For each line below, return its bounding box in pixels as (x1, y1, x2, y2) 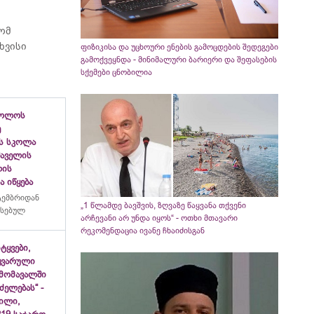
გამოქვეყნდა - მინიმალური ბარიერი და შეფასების (80, 55, 277, 65)
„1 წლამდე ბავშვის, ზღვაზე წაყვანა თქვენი (80, 200, 246, 211)
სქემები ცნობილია (80, 67, 152, 78)
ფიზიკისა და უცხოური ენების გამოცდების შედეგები (80, 42, 278, 53)
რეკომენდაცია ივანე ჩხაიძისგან (80, 226, 205, 236)
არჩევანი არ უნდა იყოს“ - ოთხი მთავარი (80, 213, 238, 224)
